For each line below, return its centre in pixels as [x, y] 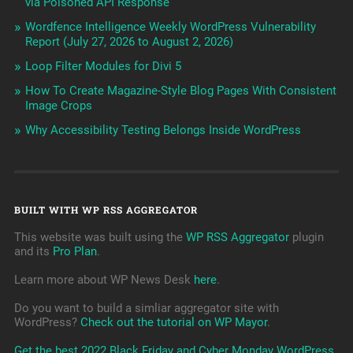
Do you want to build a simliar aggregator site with [146, 308]
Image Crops [58, 106]
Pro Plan [74, 252]
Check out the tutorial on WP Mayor [173, 323]
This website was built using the [100, 238]
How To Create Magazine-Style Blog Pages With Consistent [180, 91]
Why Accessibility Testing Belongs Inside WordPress [163, 130]
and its [33, 252]
